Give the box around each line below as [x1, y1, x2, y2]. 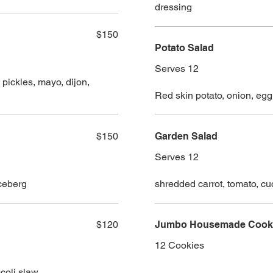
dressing [155, 1, 192, 13]
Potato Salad [155, 42, 214, 54]
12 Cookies [155, 239, 204, 252]
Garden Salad [155, 130, 218, 143]
